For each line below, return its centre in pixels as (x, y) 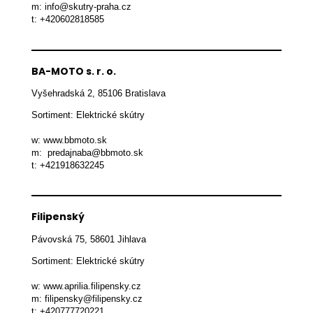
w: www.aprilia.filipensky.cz (86, 286)
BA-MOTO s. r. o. (74, 71)
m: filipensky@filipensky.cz (87, 299)
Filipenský (58, 217)
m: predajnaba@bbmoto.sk (87, 153)
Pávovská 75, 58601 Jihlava (89, 239)
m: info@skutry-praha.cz (81, 7)
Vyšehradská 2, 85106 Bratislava (99, 93)
